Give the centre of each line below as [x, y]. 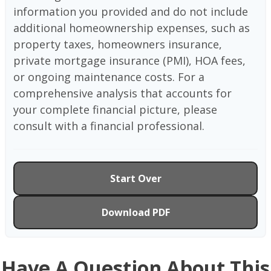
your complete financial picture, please [115, 109]
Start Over [135, 178]
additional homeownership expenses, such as [132, 28]
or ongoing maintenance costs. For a [109, 77]
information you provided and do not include [131, 11]
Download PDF [135, 212]
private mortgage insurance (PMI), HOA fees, [129, 60]
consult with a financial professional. [109, 126]
